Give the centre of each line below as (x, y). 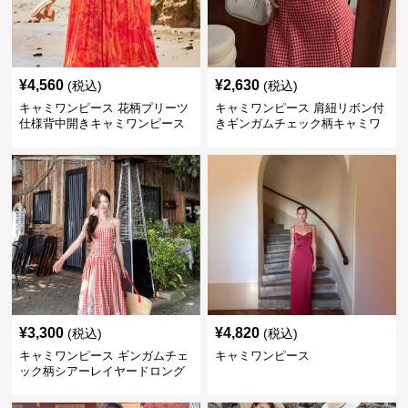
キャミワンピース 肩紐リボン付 (299, 108)
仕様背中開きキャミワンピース (102, 123)
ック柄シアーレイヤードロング (102, 371)
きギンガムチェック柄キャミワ (297, 123)
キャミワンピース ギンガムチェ (104, 356)
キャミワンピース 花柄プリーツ (104, 108)
